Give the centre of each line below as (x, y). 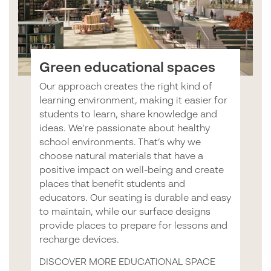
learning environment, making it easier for (133, 101)
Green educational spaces (127, 68)
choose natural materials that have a (121, 156)
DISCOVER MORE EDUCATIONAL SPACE (127, 262)
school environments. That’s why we (120, 142)
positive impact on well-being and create (131, 170)
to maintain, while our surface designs (125, 212)
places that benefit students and (112, 184)
